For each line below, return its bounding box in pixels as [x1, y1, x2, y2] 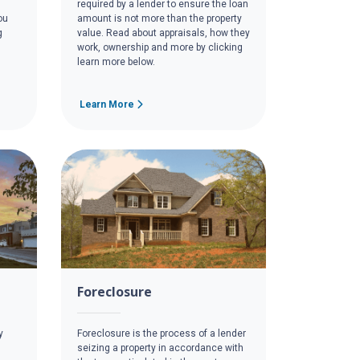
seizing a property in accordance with [77, 342, 243, 354]
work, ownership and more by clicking [77, 41, 243, 53]
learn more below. [77, 55, 155, 67]
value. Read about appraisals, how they [77, 27, 250, 39]
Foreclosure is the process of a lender [77, 328, 246, 340]
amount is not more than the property [77, 12, 242, 24]
